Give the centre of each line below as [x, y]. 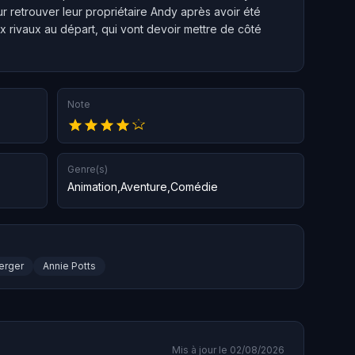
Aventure [144, 187]
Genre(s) [88, 170]
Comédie [194, 187]
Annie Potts [69, 266]
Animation [92, 187]
